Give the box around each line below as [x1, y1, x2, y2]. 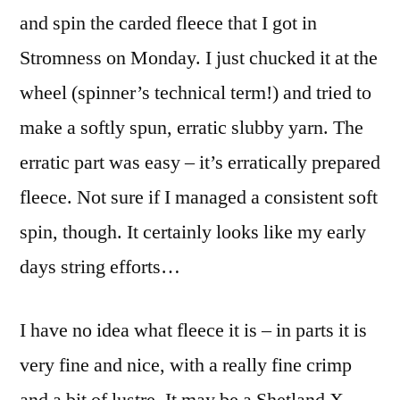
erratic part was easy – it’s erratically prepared [20, 150, 380, 175]
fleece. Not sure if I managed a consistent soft [20, 185, 378, 210]
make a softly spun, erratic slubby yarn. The [20, 115, 363, 140]
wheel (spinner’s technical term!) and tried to [20, 80, 371, 105]
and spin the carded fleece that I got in [20, 11, 317, 36]
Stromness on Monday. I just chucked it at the [20, 46, 378, 71]
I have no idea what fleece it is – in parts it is [20, 318, 367, 343]
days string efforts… [20, 254, 180, 279]
